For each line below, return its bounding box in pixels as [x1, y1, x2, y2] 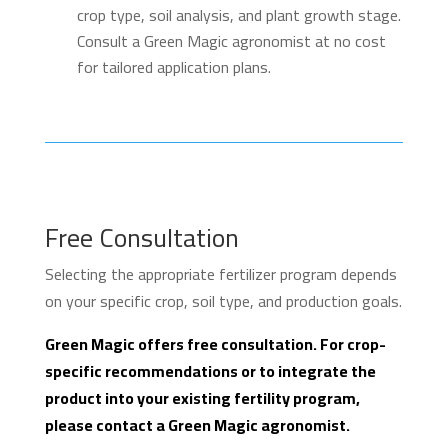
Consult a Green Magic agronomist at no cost [76, 26, 386, 56]
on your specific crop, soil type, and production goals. [44, 286, 402, 316]
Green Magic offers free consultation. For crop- [44, 329, 386, 359]
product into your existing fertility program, [44, 383, 360, 413]
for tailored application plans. [76, 52, 271, 82]
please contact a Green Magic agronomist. [44, 410, 350, 440]
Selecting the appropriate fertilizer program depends [44, 259, 397, 289]
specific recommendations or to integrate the [44, 356, 376, 386]
